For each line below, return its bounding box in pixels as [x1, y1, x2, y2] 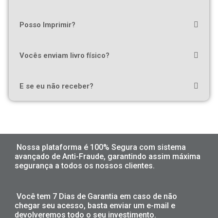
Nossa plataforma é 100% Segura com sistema [17, 142, 186, 152]
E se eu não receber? [19, 81, 93, 91]
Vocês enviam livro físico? [19, 51, 109, 60]
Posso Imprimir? [19, 20, 75, 29]
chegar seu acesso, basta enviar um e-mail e [15, 200, 175, 210]
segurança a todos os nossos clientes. [15, 161, 155, 170]
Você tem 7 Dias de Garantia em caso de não [17, 191, 177, 201]
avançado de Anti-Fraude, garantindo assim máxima [15, 151, 200, 161]
